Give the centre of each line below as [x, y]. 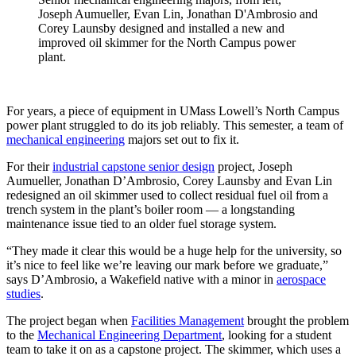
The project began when [69, 320]
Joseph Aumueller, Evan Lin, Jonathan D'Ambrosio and [178, 14]
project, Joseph [253, 166]
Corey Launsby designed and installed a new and [161, 28]
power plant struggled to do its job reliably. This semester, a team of [175, 125]
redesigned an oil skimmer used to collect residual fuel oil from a [167, 195]
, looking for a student [277, 335]
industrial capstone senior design [133, 166]
